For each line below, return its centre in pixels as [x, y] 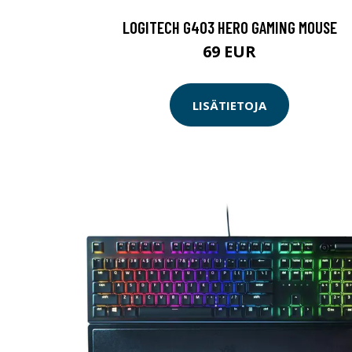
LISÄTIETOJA [229, 105]
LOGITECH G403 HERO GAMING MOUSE [229, 27]
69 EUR [229, 52]
